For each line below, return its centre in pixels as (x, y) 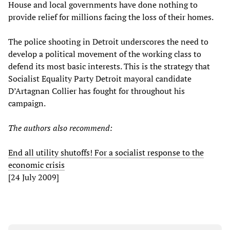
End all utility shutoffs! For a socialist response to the (106, 152)
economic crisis (36, 165)
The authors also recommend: (60, 128)
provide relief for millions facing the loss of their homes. (112, 17)
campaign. (28, 103)
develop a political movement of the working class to (105, 54)
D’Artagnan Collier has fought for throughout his (97, 91)
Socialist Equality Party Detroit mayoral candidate (100, 78)
